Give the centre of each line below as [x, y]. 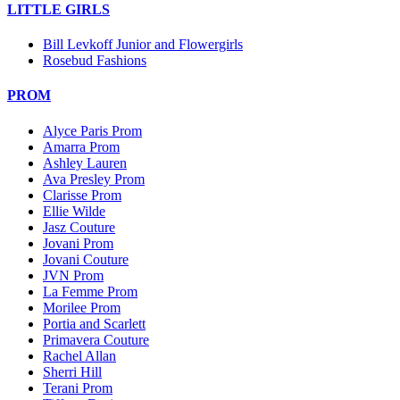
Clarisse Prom [82, 195]
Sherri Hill [72, 371]
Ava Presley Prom [94, 179]
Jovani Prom [78, 243]
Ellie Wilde [74, 211]
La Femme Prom [90, 291]
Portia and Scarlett [94, 323]
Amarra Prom [81, 146]
